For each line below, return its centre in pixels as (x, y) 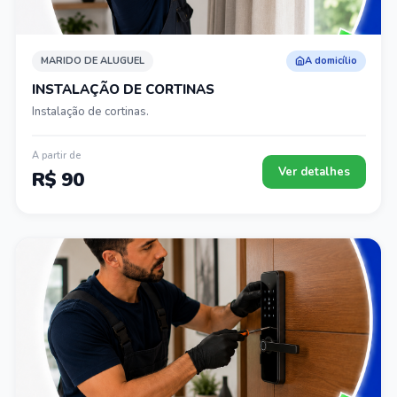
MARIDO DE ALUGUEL (92, 61)
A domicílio (331, 61)
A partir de (56, 156)
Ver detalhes (314, 172)
